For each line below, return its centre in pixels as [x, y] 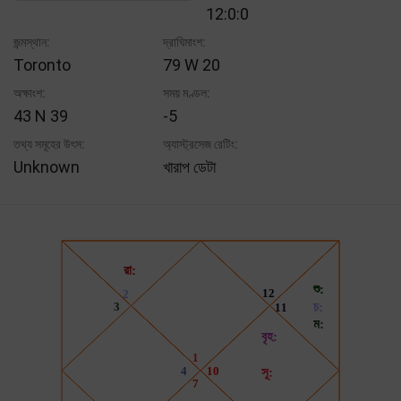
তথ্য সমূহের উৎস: [49, 144]
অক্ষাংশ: [30, 93]
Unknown [47, 166]
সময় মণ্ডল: [187, 93]
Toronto [42, 64]
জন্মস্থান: [32, 42]
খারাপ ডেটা [190, 166]
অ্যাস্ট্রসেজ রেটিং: [201, 144]
